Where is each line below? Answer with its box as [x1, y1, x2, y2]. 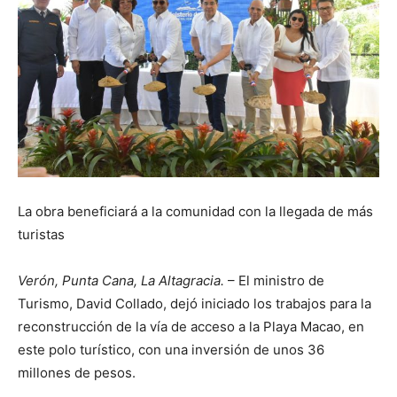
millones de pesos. [18, 363, 136, 381]
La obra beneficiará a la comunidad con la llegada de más [18, 202, 373, 220]
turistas [18, 225, 65, 243]
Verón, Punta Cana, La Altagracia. [18, 271, 224, 289]
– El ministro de [224, 271, 324, 289]
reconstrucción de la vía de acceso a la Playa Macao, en [18, 317, 364, 335]
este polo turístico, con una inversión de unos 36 [18, 340, 324, 358]
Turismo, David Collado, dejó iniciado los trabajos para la [18, 294, 371, 312]
